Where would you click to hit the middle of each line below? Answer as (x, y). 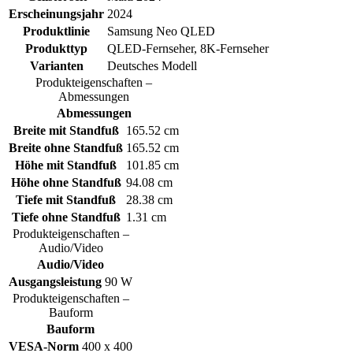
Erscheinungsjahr (56, 13)
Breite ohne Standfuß (66, 147)
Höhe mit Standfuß (66, 165)
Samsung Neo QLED (161, 31)
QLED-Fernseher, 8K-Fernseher (188, 48)
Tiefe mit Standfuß (66, 199)
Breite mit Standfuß (66, 130)
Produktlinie (56, 31)
